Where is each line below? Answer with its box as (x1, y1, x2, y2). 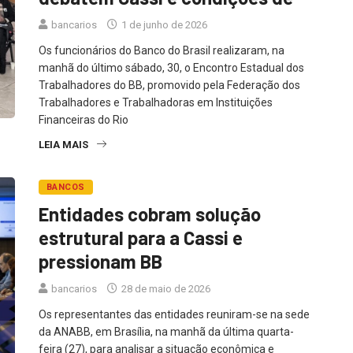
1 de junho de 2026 (119, 18, 207, 31)
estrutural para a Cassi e (39, 225, 243, 249)
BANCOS (46, 181, 85, 192)
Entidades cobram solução (39, 202, 261, 225)
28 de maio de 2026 (119, 282, 210, 295)
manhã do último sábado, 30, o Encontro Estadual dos (39, 61, 304, 74)
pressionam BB (39, 249, 162, 273)
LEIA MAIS (39, 138, 88, 150)
